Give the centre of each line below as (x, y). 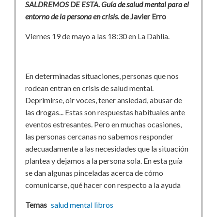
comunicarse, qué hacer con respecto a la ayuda (103, 185)
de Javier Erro (143, 16)
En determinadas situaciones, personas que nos (102, 76)
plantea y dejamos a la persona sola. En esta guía (104, 161)
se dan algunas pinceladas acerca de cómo (94, 173)
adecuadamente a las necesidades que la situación (107, 149)
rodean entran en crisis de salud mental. (89, 88)
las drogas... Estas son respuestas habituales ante (105, 112)
